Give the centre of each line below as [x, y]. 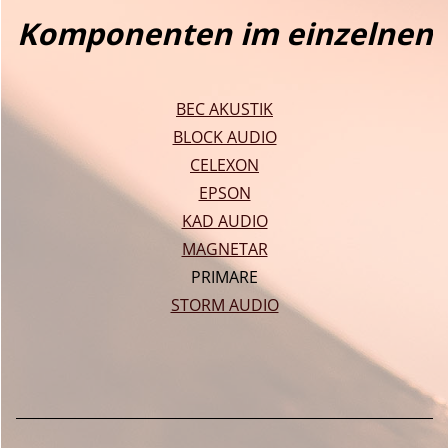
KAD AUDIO [224, 220]
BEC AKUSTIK [224, 108]
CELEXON [224, 164]
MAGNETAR [224, 248]
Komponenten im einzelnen [224, 33]
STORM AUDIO [224, 304]
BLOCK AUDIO [224, 136]
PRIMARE [224, 276]
